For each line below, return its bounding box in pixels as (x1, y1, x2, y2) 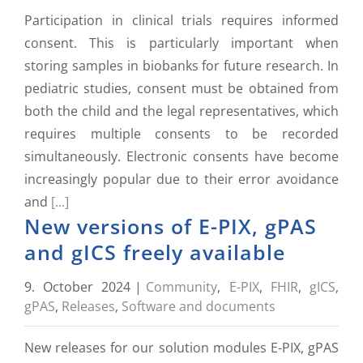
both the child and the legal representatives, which (24, 102, 339, 120)
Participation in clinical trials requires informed (24, 11, 339, 29)
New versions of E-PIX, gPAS (24, 212, 317, 240)
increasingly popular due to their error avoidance (24, 170, 339, 188)
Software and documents (122, 297, 275, 315)
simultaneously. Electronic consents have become (24, 147, 339, 165)
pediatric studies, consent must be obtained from (24, 79, 339, 97)
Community (146, 278, 218, 296)
